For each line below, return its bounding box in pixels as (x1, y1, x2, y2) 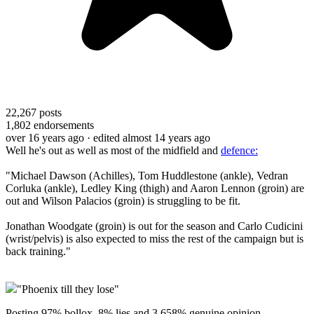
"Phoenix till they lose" (17, 282, 119, 295)
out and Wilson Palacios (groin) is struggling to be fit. (6, 194, 240, 207)
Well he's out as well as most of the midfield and (6, 144, 221, 156)
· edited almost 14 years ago (87, 131, 210, 144)
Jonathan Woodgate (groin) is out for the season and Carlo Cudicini (6, 219, 303, 232)
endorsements (31, 118, 94, 131)
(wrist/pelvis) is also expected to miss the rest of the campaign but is (6, 232, 303, 245)
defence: (221, 144, 258, 156)
